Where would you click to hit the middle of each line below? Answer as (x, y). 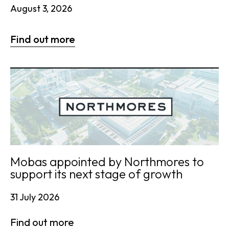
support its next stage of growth (96, 174)
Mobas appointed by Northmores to (107, 162)
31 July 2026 (35, 197)
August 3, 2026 (41, 9)
